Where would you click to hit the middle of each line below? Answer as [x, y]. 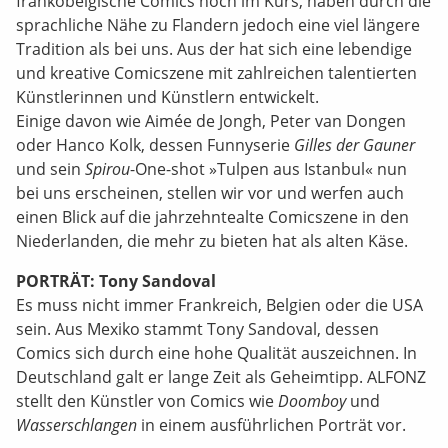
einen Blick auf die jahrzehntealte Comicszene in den [212, 217]
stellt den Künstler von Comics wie [147, 401]
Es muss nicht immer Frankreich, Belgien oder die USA [219, 305]
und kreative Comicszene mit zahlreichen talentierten [216, 73]
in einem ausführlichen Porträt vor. [271, 425]
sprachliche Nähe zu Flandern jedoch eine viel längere [218, 25]
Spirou [107, 169]
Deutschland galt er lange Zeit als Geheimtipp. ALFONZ [221, 377]
